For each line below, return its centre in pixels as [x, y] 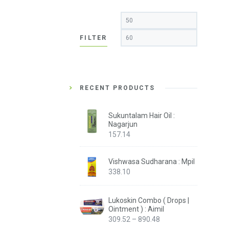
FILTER [94, 38]
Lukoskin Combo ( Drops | [149, 201]
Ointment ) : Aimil [136, 209]
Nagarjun [123, 124]
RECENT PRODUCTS [117, 88]
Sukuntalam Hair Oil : [142, 116]
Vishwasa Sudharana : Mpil [152, 161]
